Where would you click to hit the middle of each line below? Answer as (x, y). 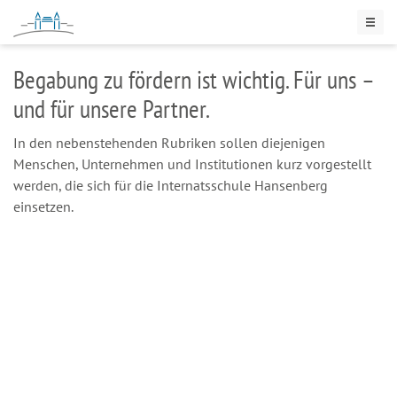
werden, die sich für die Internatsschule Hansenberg (171, 185)
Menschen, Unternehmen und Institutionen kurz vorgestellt (192, 164)
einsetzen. (43, 206)
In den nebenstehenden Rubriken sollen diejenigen (169, 143)
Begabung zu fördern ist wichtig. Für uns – (193, 79)
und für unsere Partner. (112, 109)
